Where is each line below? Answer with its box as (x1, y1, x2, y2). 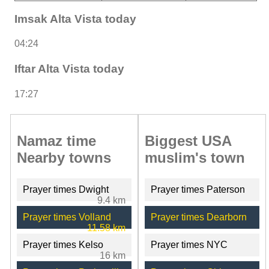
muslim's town (144, 149, 245, 166)
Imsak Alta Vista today (14, 12, 136, 25)
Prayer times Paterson (150, 184, 245, 195)
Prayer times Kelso (23, 239, 103, 250)
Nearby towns (17, 149, 111, 166)
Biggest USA (144, 132, 231, 149)
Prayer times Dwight (23, 184, 109, 195)
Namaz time (17, 132, 96, 149)
